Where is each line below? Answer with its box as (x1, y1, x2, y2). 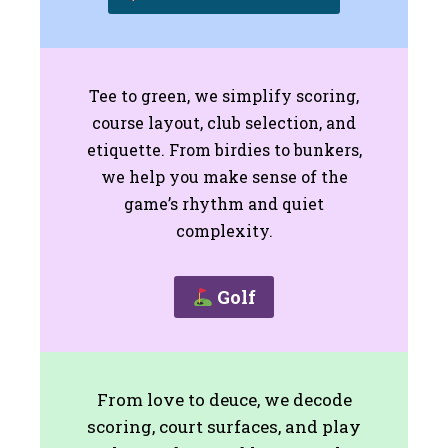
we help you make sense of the (100, 165, 348, 187)
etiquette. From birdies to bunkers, (86, 138, 362, 160)
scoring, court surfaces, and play (87, 415, 361, 439)
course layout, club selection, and (92, 111, 356, 133)
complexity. (175, 219, 273, 241)
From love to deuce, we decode (96, 388, 352, 412)
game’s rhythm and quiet (124, 192, 324, 214)
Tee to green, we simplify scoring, (89, 84, 359, 106)
